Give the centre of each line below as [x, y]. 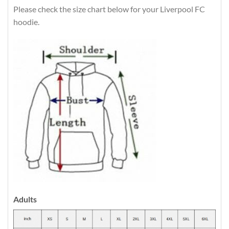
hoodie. [26, 22]
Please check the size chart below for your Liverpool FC [109, 9]
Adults [25, 199]
